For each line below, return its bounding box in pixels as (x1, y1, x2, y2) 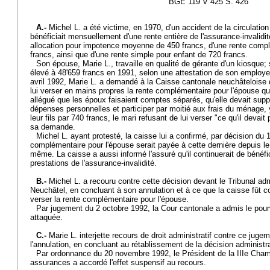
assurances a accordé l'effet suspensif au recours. (30, 258, 206, 267)
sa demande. (30, 122, 75, 131)
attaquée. (30, 213, 63, 222)
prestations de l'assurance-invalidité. (30, 159, 157, 168)
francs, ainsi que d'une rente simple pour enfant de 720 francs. (30, 50, 248, 59)
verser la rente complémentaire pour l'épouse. (30, 195, 189, 204)
